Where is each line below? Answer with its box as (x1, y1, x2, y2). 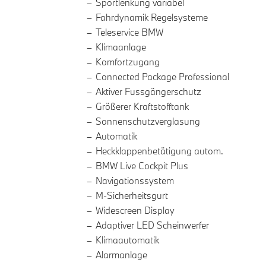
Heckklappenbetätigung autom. (96, 145, 223, 157)
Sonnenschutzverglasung (96, 115, 200, 128)
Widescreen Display (96, 204, 175, 217)
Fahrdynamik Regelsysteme (96, 11, 208, 24)
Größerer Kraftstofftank (96, 100, 189, 113)
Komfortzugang (96, 56, 160, 68)
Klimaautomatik (96, 234, 159, 246)
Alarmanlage (96, 249, 147, 261)
